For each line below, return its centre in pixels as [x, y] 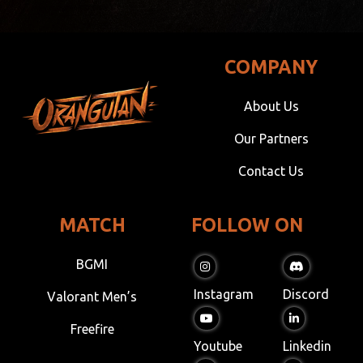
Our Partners [271, 139]
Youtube [216, 346]
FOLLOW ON [247, 225]
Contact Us [271, 171]
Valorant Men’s [92, 297]
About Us [271, 107]
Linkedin [305, 346]
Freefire [92, 329]
